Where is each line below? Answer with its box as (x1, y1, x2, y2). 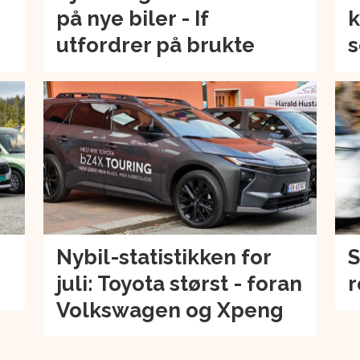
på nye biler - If (55, 6, 208, 31)
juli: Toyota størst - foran (55, 271, 302, 296)
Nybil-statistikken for (55, 244, 271, 269)
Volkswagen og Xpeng (55, 297, 284, 322)
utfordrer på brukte (55, 33, 255, 58)
